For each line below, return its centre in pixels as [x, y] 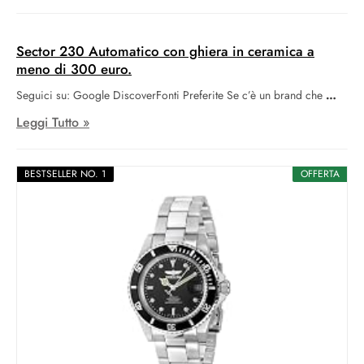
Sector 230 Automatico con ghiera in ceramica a [165, 51]
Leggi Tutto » [53, 122]
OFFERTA [320, 173]
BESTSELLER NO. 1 [65, 173]
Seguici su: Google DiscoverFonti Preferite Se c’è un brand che [169, 95]
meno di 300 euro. [74, 69]
